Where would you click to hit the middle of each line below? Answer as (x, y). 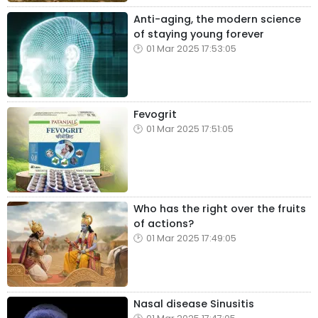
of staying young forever (199, 34)
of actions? (164, 224)
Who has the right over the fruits (220, 209)
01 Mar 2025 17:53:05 (191, 48)
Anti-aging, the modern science (217, 19)
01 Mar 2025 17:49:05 (191, 238)
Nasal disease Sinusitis (194, 304)
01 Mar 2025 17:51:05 (190, 128)
